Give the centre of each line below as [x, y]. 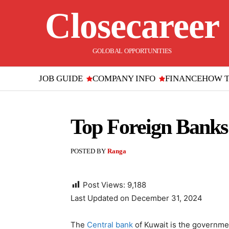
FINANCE [184, 78]
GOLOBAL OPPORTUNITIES [132, 51]
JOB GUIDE [61, 78]
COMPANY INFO [124, 78]
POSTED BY [88, 151]
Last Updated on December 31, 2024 [136, 198]
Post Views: [104, 185]
